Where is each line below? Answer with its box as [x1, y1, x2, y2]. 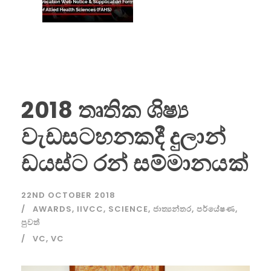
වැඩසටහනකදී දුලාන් [21, 120, 226, 152]
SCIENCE [108, 203, 148, 215]
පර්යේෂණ [197, 203, 235, 215]
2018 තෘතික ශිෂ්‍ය [21, 94, 189, 126]
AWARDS [33, 203, 72, 215]
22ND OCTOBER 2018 [21, 189, 116, 201]
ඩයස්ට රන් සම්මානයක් [21, 147, 248, 179]
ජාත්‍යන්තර [153, 203, 192, 215]
